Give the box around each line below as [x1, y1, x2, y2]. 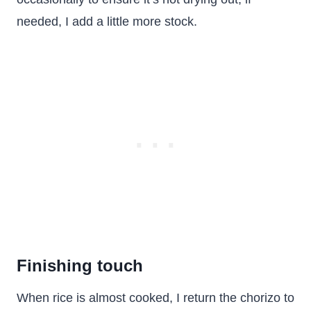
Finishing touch [17, 256, 143, 275]
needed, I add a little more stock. [17, 15, 197, 28]
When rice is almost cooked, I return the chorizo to [17, 291, 294, 305]
